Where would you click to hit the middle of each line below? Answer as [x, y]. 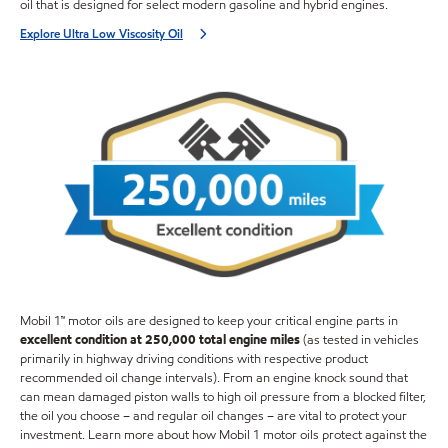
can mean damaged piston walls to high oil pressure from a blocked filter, [223, 396]
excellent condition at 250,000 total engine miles [160, 339]
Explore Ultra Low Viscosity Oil [101, 34]
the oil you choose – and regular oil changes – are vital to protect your [213, 415]
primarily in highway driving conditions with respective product [194, 358]
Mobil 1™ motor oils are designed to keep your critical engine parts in [209, 320]
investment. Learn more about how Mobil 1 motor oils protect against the [223, 434]
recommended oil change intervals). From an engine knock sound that [214, 377]
